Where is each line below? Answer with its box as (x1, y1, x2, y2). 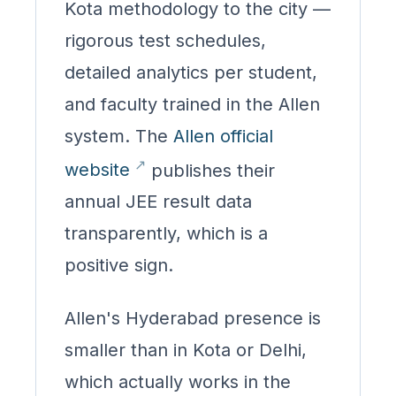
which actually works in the (65, 371, 291, 393)
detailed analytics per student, (65, 61, 317, 83)
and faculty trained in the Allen (65, 93, 320, 115)
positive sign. (65, 255, 173, 277)
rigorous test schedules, (65, 29, 266, 51)
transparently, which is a (65, 223, 268, 245)
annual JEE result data (65, 191, 252, 213)
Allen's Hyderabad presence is (65, 308, 321, 330)
